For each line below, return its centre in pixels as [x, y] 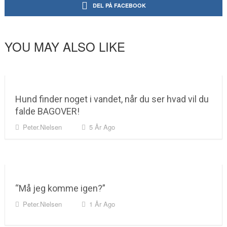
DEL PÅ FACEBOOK [119, 5]
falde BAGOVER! [47, 111]
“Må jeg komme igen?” [60, 188]
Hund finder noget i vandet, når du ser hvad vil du [112, 99]
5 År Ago [102, 127]
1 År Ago [102, 204]
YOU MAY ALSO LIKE [65, 46]
